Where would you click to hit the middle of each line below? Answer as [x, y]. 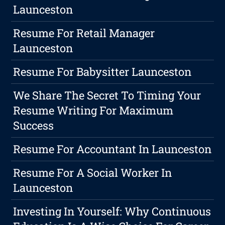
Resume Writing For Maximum [93, 110]
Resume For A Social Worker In [93, 173]
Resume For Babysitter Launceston [102, 72]
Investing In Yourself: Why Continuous [112, 211]
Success [34, 126]
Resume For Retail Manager [84, 33]
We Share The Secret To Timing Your [107, 95]
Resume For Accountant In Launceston [113, 149]
